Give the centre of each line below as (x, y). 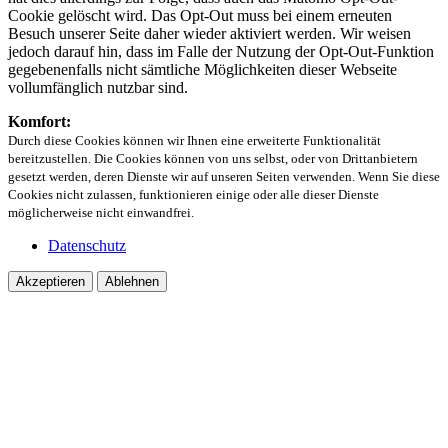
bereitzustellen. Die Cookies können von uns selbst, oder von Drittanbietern (213, 159)
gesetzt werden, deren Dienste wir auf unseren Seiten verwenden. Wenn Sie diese (224, 177)
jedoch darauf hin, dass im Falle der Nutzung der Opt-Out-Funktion (221, 52)
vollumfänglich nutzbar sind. (98, 88)
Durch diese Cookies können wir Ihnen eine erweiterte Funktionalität (194, 141)
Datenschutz (87, 246)
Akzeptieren (50, 282)
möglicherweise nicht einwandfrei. (101, 213)
